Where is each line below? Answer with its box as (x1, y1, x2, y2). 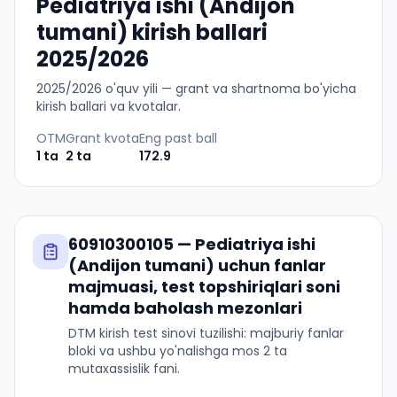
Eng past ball (139, 129, 217, 147)
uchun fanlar (214, 254, 326, 276)
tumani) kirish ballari (36, 18, 268, 47)
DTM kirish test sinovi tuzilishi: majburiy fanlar (68, 324, 344, 342)
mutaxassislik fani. (68, 360, 180, 378)
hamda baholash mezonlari (68, 297, 302, 319)
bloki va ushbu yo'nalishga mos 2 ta (68, 342, 287, 360)
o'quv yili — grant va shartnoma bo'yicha (102, 80, 356, 97)
